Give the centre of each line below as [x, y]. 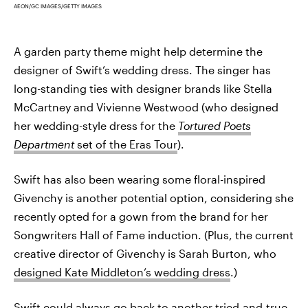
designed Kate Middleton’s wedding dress [122, 272]
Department [45, 144]
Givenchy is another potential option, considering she [154, 198]
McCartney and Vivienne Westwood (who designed [146, 107]
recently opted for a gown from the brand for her [141, 216]
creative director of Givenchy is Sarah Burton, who [145, 253]
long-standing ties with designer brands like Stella [143, 88]
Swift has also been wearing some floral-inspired [140, 179]
